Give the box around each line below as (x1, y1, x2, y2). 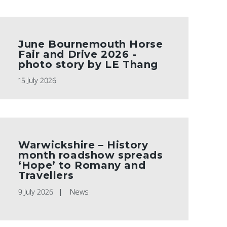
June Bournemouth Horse (18, 37, 163, 50)
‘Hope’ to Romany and (18, 159, 146, 171)
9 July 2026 (18, 186, 54, 197)
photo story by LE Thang (18, 58, 158, 70)
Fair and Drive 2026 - (18, 48, 137, 60)
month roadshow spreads (18, 148, 163, 161)
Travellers (18, 169, 74, 181)
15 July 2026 (18, 75, 57, 85)
